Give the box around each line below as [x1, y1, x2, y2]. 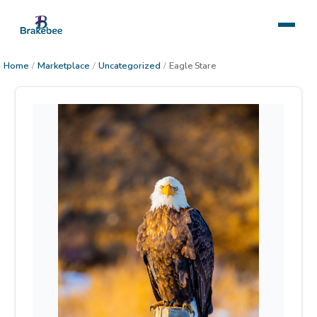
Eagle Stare [169, 59, 216, 72]
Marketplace [38, 59, 90, 72]
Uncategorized [98, 59, 161, 72]
